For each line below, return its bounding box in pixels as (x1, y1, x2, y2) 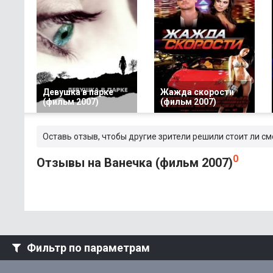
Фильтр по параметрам (27, 241, 150, 254)
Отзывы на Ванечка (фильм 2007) (37, 155, 233, 170)
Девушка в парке (43, 87, 113, 97)
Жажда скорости (160, 87, 234, 97)
